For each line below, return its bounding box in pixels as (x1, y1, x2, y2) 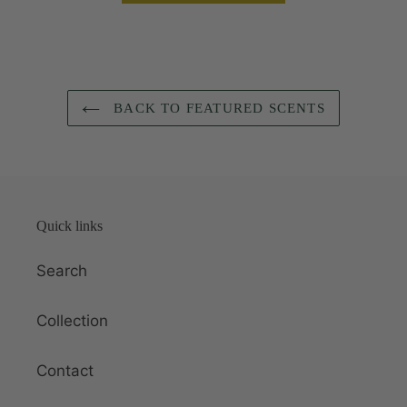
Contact (36, 361, 94, 380)
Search (36, 261, 87, 280)
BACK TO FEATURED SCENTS (109, 101, 325, 116)
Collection (36, 311, 108, 330)
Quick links (36, 218, 103, 234)
